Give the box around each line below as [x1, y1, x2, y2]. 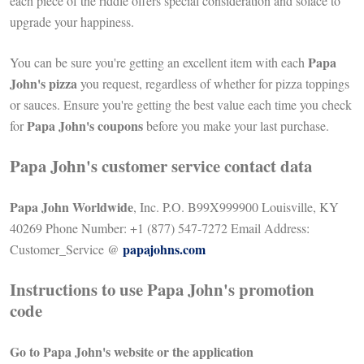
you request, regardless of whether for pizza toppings [77, 75, 349, 93]
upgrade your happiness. [10, 13, 138, 31]
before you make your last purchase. [143, 117, 333, 135]
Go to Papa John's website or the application [10, 342, 258, 362]
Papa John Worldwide [10, 197, 133, 217]
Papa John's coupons [27, 116, 143, 136]
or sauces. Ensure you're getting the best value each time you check [10, 96, 352, 114]
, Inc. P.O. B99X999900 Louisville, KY [133, 198, 339, 216]
